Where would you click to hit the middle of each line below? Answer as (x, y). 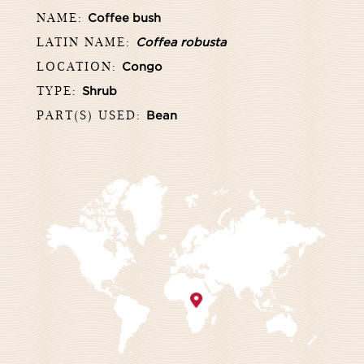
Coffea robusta (181, 42)
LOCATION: (79, 66)
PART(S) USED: (91, 115)
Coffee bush (124, 18)
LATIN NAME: (86, 41)
